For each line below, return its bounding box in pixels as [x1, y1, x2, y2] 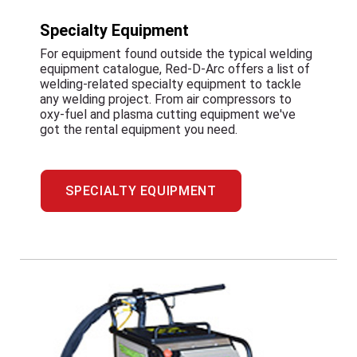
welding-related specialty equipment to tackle [40, 76, 301, 92]
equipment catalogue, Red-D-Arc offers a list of [40, 61, 310, 76]
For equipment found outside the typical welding [40, 46, 312, 61]
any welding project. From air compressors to [40, 92, 292, 107]
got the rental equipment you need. [40, 122, 237, 137]
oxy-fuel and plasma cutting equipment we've [40, 107, 296, 122]
